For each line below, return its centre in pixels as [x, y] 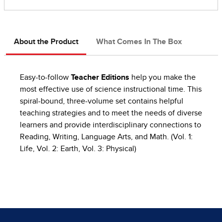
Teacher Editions [100, 78]
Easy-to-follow [45, 78]
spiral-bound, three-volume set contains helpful [102, 101]
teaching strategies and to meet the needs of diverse [111, 113]
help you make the [163, 78]
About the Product [46, 42]
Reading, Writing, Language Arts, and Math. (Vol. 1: [106, 137]
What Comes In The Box [139, 42]
